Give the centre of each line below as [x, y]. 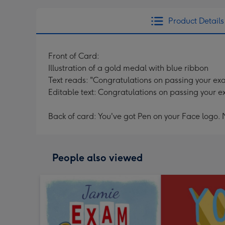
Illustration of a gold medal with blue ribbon [128, 68]
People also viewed [97, 158]
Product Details [196, 21]
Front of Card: [74, 56]
